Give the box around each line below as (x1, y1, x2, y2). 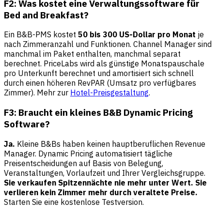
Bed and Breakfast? (4, 9, 89, 21)
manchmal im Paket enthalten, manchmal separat (4, 49, 181, 59)
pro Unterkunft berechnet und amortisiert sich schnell (4, 68, 194, 78)
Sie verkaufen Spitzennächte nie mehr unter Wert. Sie (4, 177, 207, 187)
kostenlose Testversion (61, 197, 142, 207)
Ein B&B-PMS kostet (4, 30, 78, 40)
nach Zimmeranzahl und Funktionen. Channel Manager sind (4, 39, 212, 49)
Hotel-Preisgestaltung (70, 88, 149, 98)
